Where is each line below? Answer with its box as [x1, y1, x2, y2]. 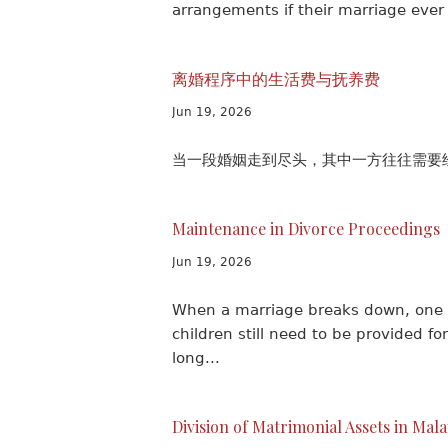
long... [172, 349, 220, 367]
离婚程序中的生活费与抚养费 [172, 68, 380, 89]
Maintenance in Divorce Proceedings [172, 218, 440, 239]
